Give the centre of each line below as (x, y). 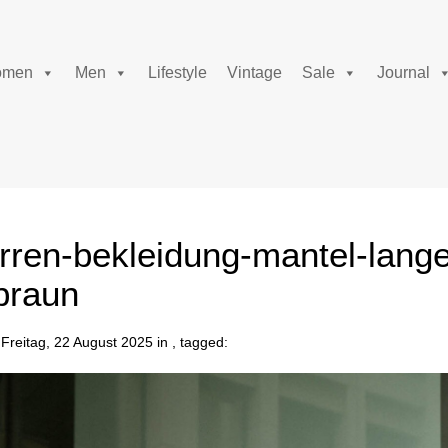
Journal (403, 72)
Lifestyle (177, 72)
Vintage (254, 72)
